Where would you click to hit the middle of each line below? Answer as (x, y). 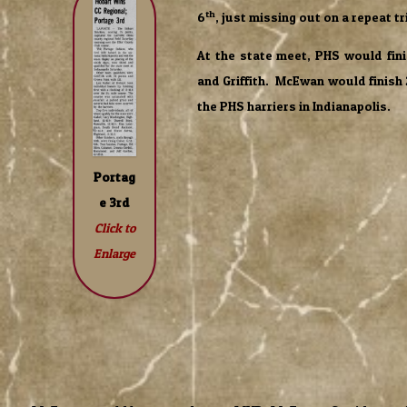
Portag (114, 176)
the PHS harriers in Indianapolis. (294, 106)
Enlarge (114, 253)
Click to (114, 227)
